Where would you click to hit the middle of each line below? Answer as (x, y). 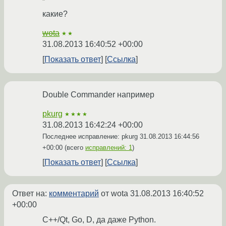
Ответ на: (31, 194)
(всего (74, 148)
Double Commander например (98, 95)
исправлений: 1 (109, 148)
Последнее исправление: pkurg (91, 137)
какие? (55, 14)
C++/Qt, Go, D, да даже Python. (99, 220)
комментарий (74, 194)
